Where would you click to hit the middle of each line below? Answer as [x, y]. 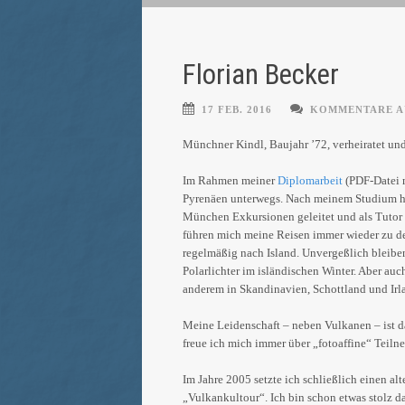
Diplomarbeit [310, 180]
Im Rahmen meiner [230, 180]
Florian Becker [261, 75]
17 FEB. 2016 [237, 109]
